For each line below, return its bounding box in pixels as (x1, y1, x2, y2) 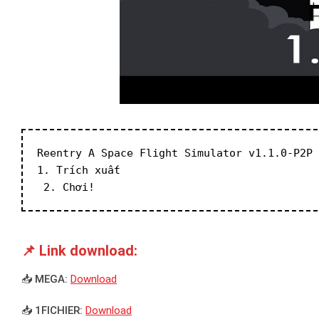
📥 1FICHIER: (21, 303, 83, 317)
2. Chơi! (37, 180, 95, 194)
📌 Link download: (21, 242, 137, 260)
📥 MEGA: (21, 273, 68, 286)
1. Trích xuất (37, 163, 120, 177)
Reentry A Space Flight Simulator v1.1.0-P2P (37, 146, 313, 159)
